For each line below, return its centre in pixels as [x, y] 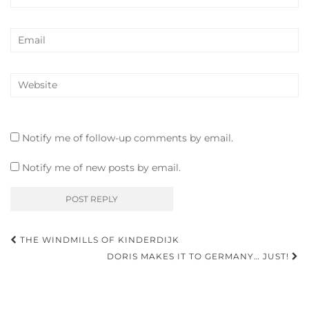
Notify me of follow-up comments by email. [128, 138]
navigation [62, 262]
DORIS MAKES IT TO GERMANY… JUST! [199, 256]
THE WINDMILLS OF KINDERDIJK [98, 239]
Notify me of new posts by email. [101, 167]
